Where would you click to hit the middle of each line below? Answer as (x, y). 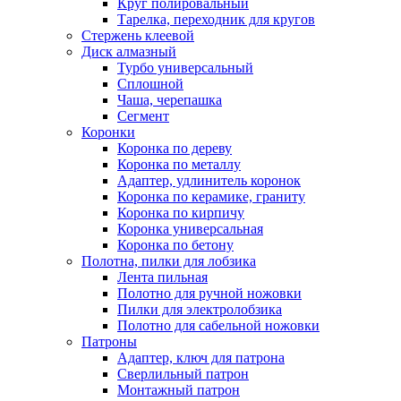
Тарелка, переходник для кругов (216, 20)
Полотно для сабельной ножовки (218, 326)
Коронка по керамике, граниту (211, 197)
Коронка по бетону (175, 245)
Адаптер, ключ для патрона (201, 358)
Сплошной (150, 84)
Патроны (109, 342)
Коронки (108, 132)
